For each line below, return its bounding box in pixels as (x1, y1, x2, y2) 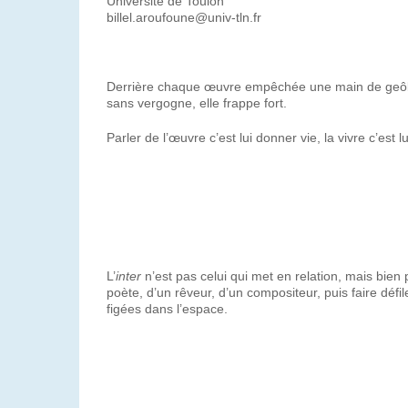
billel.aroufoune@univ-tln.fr (107, 10, 261, 25)
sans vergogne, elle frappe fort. (107, 96, 287, 110)
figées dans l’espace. (107, 301, 228, 316)
